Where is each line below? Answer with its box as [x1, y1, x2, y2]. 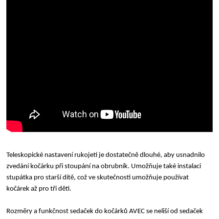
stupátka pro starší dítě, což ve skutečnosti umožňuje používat [6, 174, 189, 181]
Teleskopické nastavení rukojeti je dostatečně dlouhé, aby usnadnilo [6, 151, 205, 159]
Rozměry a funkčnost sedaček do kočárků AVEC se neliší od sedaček [6, 207, 203, 215]
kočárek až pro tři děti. [6, 185, 72, 193]
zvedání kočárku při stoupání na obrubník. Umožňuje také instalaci [6, 162, 201, 170]
